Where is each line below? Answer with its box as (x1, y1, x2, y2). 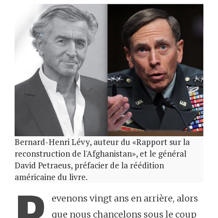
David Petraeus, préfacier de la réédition (15, 159, 164, 171)
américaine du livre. (15, 171, 88, 182)
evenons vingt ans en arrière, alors (52, 192, 198, 204)
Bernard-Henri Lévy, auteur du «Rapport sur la (15, 136, 190, 147)
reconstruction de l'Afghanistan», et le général (15, 147, 186, 159)
